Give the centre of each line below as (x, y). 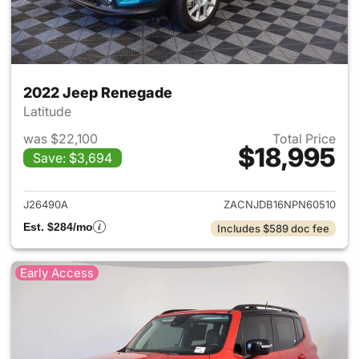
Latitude (49, 111)
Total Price (304, 138)
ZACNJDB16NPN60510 (280, 204)
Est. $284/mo (58, 226)
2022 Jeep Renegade (98, 92)
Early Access (57, 272)
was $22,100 (61, 138)
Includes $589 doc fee (273, 228)
